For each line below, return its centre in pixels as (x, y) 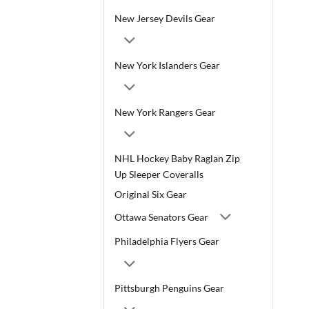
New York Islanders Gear (167, 65)
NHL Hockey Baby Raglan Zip (177, 159)
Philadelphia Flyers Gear (167, 241)
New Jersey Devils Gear (165, 19)
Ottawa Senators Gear (161, 217)
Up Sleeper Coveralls (159, 175)
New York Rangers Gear (165, 112)
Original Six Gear (151, 195)
